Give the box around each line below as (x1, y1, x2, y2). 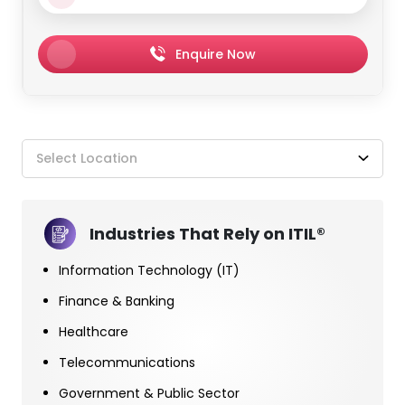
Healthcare (59, 322, 128, 341)
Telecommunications (59, 353, 195, 372)
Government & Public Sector (59, 383, 240, 402)
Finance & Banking (59, 291, 174, 310)
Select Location (36, 148, 137, 167)
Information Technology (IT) (59, 260, 240, 279)
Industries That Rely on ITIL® (89, 221, 325, 245)
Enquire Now (175, 44, 256, 63)
